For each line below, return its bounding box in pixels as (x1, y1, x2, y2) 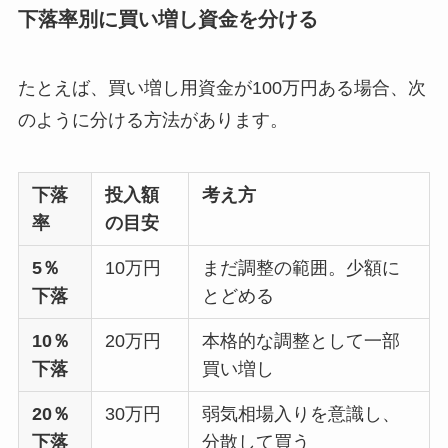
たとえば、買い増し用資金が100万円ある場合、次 (17, 78, 426, 99)
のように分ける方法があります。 (17, 110, 288, 131)
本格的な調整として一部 (202, 330, 401, 351)
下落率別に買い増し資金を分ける (17, 7, 318, 30)
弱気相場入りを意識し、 (202, 403, 401, 424)
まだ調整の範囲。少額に (202, 257, 401, 278)
